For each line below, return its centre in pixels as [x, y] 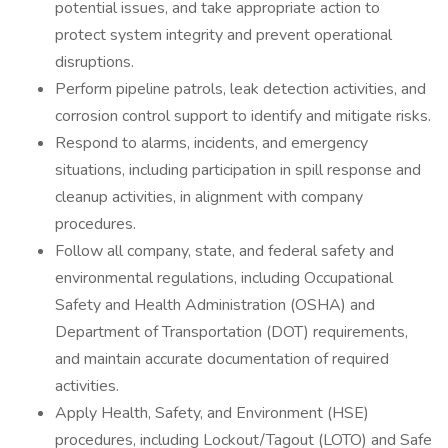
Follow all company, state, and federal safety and [224, 251]
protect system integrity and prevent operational [223, 35]
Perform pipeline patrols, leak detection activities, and [240, 89]
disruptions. [94, 62]
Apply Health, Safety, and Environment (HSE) [212, 413]
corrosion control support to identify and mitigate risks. [243, 116]
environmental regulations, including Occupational [224, 278]
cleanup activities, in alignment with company [209, 197]
